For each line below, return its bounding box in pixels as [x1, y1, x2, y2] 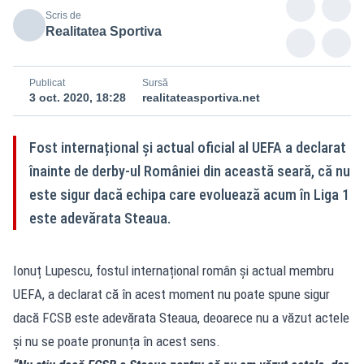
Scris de [45, 9, 81, 21]
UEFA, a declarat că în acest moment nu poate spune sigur [13, 285, 330, 302]
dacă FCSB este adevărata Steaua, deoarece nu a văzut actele [13, 309, 349, 326]
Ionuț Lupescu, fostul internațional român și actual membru [13, 262, 334, 279]
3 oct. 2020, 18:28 [29, 90, 126, 104]
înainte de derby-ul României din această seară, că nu [29, 162, 350, 180]
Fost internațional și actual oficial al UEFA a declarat [29, 138, 346, 156]
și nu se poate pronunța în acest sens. [13, 332, 220, 349]
